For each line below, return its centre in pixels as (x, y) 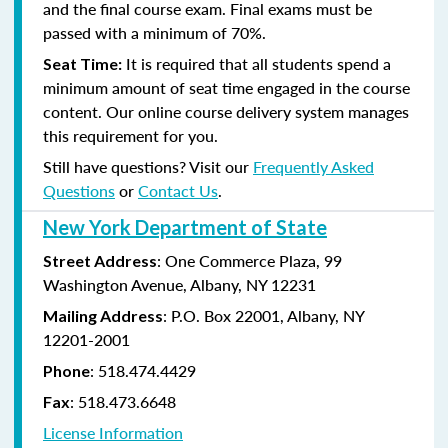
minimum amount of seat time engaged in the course (226, 87)
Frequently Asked (313, 166)
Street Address (100, 260)
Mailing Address (103, 315)
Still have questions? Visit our (148, 166)
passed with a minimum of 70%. (154, 32)
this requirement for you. (130, 135)
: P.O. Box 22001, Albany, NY (263, 315)
